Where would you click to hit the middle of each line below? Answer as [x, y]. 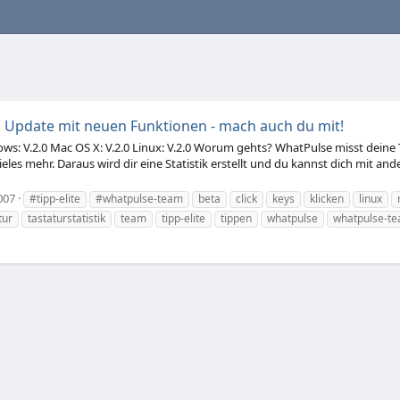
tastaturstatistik [67, 218]
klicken [327, 198]
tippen [236, 218]
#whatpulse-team [139, 198]
